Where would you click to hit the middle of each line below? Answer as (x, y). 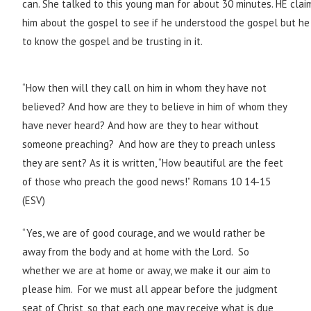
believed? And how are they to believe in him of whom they (155, 107)
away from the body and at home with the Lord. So (136, 252)
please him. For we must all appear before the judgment (150, 289)
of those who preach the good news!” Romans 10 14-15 (147, 182)
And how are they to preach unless (197, 144)
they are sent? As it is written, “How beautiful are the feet (153, 163)
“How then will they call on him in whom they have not (145, 88)
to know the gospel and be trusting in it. (113, 42)
